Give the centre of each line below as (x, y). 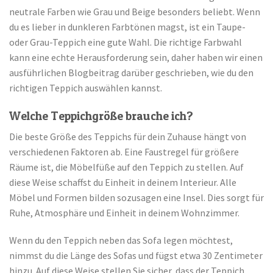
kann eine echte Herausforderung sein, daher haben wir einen (136, 58)
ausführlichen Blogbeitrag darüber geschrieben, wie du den (131, 73)
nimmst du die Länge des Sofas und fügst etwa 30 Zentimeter (136, 256)
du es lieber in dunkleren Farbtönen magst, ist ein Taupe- (127, 27)
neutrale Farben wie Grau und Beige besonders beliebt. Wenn (135, 12)
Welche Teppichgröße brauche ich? (101, 116)
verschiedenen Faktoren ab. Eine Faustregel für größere (124, 151)
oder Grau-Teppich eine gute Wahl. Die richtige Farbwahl (126, 42)
